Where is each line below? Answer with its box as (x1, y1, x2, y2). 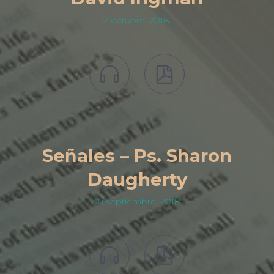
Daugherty (87, 168, 187, 190)
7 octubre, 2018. (103, 14, 171, 26)
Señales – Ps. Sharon (42, 144, 232, 166)
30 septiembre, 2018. (92, 196, 182, 207)
